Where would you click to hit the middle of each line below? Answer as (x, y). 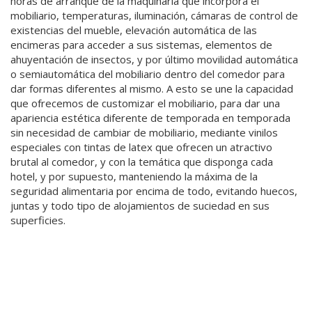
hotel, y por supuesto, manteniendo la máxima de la (134, 176)
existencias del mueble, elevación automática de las (134, 30)
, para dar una (247, 103)
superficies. (38, 220)
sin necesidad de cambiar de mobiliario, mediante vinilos (144, 132)
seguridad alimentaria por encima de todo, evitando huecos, (154, 190)
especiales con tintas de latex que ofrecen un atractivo (141, 147)
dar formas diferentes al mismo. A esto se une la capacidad (152, 88)
